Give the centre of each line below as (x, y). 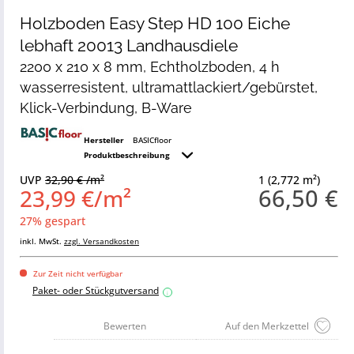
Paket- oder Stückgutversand (96, 290)
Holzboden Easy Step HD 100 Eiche (155, 23)
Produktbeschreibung (128, 155)
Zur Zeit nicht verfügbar (77, 273)
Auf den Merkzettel (267, 326)
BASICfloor (152, 140)
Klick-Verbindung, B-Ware (106, 108)
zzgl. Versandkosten (102, 241)
